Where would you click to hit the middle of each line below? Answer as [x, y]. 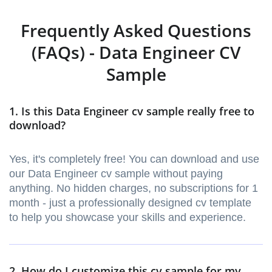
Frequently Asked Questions [136, 31]
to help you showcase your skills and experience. [127, 218]
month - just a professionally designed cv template [130, 203]
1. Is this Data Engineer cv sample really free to [132, 111]
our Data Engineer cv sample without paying [116, 174]
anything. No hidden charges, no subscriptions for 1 [134, 189]
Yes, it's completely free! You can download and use [134, 159]
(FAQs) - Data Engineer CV [136, 53]
